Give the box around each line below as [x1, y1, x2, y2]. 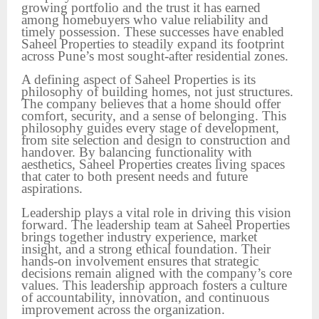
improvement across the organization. [21, 301, 225, 317]
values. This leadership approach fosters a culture [21, 277, 287, 293]
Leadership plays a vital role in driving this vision [21, 204, 291, 220]
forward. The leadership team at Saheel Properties [21, 216, 290, 232]
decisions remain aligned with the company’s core [21, 265, 292, 281]
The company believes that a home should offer [21, 96, 281, 112]
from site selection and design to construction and [21, 132, 291, 148]
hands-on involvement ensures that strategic [21, 253, 258, 268]
